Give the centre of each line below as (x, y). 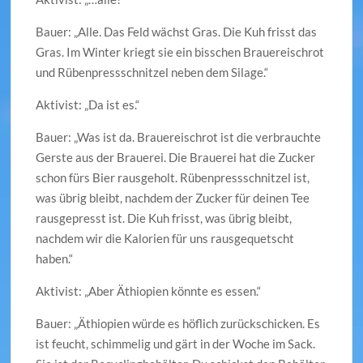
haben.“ (55, 258)
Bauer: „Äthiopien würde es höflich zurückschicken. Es (178, 323)
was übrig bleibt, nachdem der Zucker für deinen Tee (173, 198)
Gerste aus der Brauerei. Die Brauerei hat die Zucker (176, 157)
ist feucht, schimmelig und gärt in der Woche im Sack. (176, 344)
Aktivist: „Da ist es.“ (88, 105)
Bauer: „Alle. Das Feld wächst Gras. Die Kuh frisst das (177, 32)
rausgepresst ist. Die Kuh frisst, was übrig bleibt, (164, 218)
